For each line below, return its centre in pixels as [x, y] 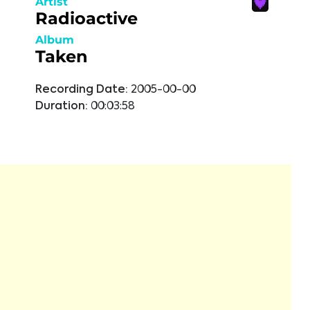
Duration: [62, 107]
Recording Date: [82, 90]
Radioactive [86, 18]
